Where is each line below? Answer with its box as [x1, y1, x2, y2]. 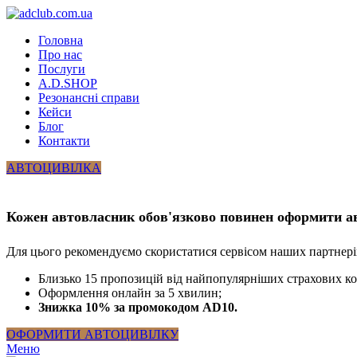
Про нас [38, 48, 82, 61]
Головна [38, 33, 83, 47]
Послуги [38, 62, 85, 76]
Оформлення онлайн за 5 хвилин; [38, 285, 222, 300]
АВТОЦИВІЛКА [6, 161, 101, 175]
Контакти [38, 134, 90, 147]
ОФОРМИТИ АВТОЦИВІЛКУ [6, 327, 178, 341]
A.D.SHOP [38, 76, 97, 90]
